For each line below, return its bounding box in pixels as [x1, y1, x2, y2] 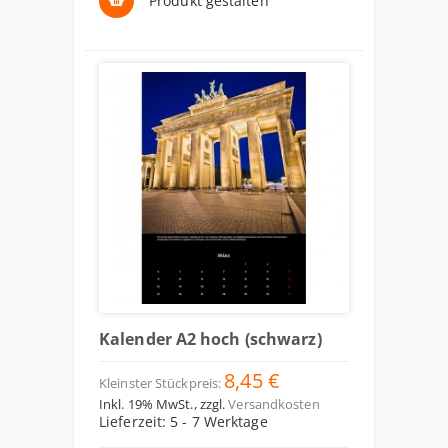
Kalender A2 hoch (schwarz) [99, 328, 322, 350]
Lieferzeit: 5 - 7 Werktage [99, 412, 268, 431]
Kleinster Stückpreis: [99, 374, 222, 392]
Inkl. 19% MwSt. [99, 395, 194, 413]
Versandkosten [228, 395, 320, 413]
